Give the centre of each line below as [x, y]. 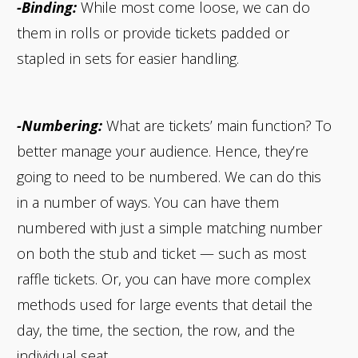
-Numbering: [60, 125]
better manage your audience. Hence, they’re [163, 151]
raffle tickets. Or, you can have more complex [164, 278]
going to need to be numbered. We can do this [169, 176]
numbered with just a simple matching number [169, 227]
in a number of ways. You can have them [148, 202]
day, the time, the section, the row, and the [156, 330]
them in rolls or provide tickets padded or [153, 32]
